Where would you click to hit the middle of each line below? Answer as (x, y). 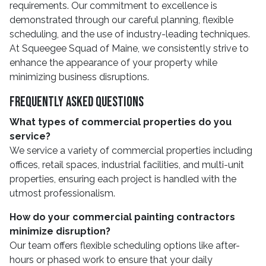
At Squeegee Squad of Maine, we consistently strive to (129, 48)
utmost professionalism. (62, 193)
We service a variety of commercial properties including (131, 151)
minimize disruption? (60, 231)
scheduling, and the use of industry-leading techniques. (130, 34)
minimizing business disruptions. (79, 77)
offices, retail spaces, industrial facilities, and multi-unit (127, 165)
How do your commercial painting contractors (122, 217)
